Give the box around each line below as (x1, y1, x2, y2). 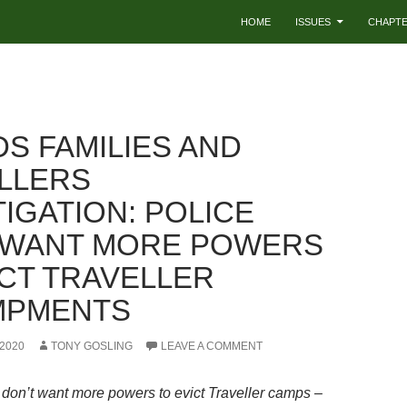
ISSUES (295, 16, 331, 27)
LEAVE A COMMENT (161, 340, 263, 352)
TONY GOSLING (51, 340, 133, 352)
